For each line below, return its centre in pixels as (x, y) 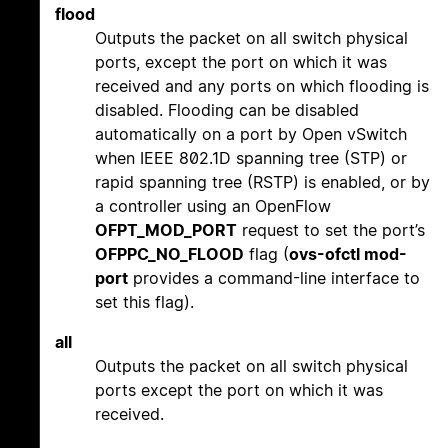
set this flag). (144, 302)
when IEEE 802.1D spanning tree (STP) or (251, 158)
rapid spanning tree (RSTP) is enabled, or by (262, 182)
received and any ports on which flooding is (262, 86)
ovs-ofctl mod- (348, 254)
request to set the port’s (331, 230)
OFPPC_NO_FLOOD (169, 254)
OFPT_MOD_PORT (166, 230)
